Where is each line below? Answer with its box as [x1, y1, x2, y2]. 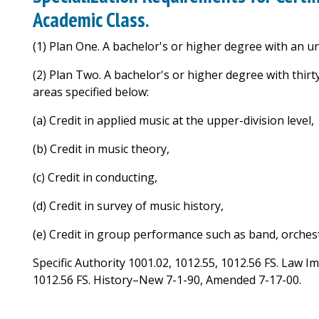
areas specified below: [33, 84, 149, 100]
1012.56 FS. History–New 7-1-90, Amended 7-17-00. [33, 272, 301, 288]
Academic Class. [33, 6, 150, 33]
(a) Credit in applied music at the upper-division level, [33, 113, 314, 128]
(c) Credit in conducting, [33, 169, 157, 185]
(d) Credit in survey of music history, [33, 198, 224, 214]
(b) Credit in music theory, [33, 141, 169, 157]
